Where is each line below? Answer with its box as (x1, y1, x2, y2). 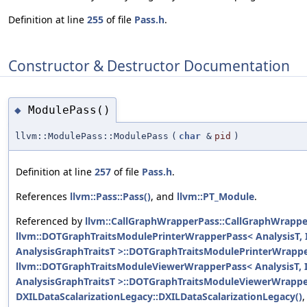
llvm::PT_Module (177, 190, 254, 204)
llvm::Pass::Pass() (70, 190, 151, 204)
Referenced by (16, 214, 85, 228)
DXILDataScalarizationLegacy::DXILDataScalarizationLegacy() (16, 290, 302, 304)
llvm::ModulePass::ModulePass (15, 131, 169, 142)
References (16, 190, 70, 204)
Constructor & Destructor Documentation (8, 56, 290, 75)
